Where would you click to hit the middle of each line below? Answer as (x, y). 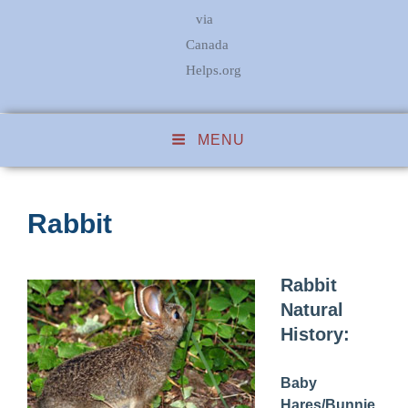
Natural (312, 310)
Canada (208, 44)
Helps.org (214, 70)
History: (315, 335)
